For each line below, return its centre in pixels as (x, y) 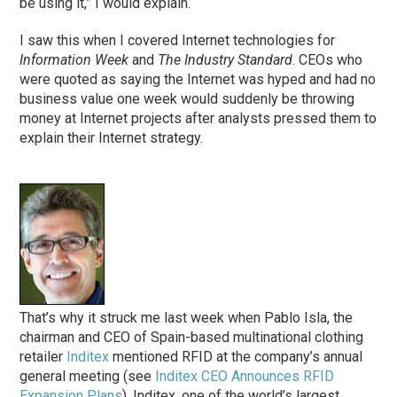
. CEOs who (328, 60)
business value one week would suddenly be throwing (187, 99)
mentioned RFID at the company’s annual (236, 357)
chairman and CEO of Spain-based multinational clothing (192, 338)
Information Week (74, 60)
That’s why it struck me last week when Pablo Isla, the (187, 318)
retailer (43, 357)
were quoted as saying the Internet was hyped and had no (198, 80)
